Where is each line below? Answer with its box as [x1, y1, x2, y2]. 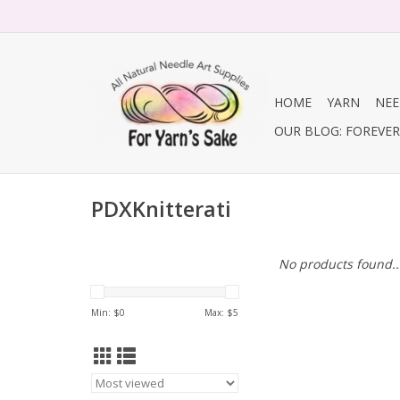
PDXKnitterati [91, 195, 231, 224]
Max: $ [204, 306, 233, 319]
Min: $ [91, 306, 120, 319]
